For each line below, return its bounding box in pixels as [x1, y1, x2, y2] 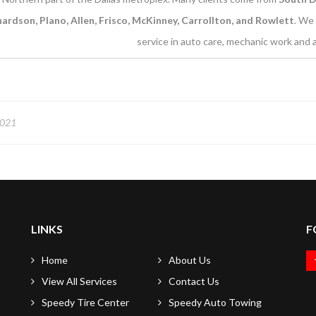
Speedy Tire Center [42, 296, 129, 308]
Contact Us [169, 275, 219, 287]
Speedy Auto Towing [169, 296, 262, 308]
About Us [169, 254, 211, 266]
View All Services [42, 275, 117, 287]
